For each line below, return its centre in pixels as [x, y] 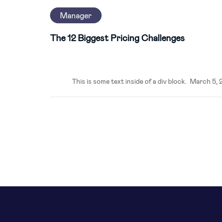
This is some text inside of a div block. [129, 81]
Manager [76, 15]
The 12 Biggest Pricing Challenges [117, 38]
